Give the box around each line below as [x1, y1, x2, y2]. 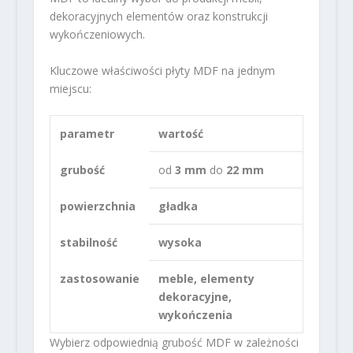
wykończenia [158, 307, 232, 322]
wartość [158, 125, 203, 141]
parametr [59, 125, 114, 141]
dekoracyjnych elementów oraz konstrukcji [49, 9, 268, 24]
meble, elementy [158, 270, 255, 286]
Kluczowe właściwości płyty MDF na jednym [49, 62, 275, 78]
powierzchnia [59, 198, 136, 214]
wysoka [158, 234, 202, 250]
